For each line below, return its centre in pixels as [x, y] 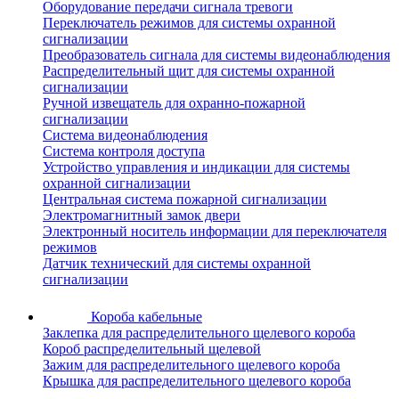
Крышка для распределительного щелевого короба [197, 381]
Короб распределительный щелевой [152, 349]
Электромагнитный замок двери [142, 216]
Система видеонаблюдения [125, 135]
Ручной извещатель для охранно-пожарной [174, 103]
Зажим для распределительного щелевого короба [191, 365]
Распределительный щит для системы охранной [189, 71]
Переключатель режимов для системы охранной [189, 23]
